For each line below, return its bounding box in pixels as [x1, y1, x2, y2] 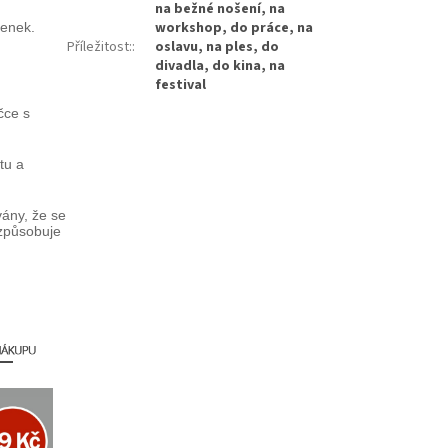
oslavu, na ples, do [155, 36, 280, 57]
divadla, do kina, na [155, 55, 286, 76]
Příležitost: [67, 36, 133, 57]
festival [155, 74, 207, 95]
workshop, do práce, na [155, 17, 314, 38]
